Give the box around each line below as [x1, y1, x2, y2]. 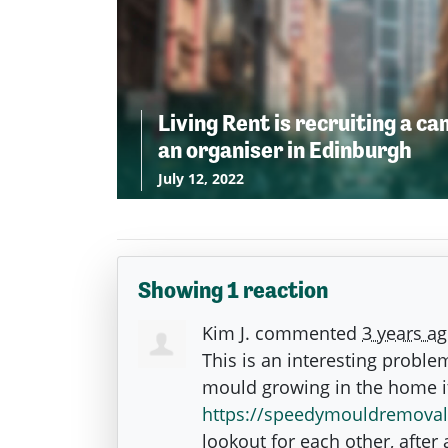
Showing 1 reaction [138, 276, 328, 303]
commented [250, 320, 362, 345]
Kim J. [202, 320, 250, 345]
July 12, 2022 [158, 168, 244, 188]
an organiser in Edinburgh [158, 136, 412, 163]
